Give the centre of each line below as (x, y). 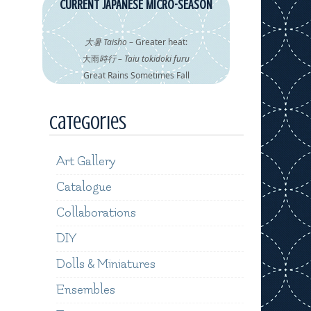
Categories (88, 123)
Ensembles (86, 290)
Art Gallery (86, 161)
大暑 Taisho (106, 42)
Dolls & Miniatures (106, 264)
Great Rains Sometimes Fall (136, 75)
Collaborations (96, 213)
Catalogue (84, 187)
